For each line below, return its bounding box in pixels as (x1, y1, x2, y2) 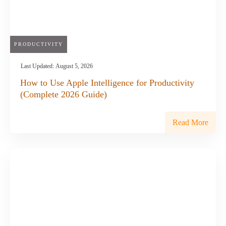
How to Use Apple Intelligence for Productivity (20, 77, 194, 88)
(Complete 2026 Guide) (20, 89, 107, 99)
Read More (173, 118, 208, 127)
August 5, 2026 (55, 62, 93, 70)
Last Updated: (21, 62, 55, 70)
